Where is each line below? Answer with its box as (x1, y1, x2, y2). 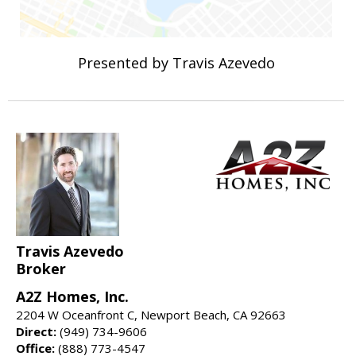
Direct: (16, 323, 56, 340)
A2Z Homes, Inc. (16, 287, 129, 307)
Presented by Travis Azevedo (77, 53, 275, 73)
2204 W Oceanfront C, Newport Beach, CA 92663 (16, 307, 286, 323)
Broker (16, 259, 66, 279)
